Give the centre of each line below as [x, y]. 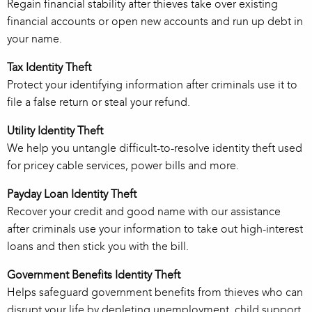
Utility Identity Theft [55, 131]
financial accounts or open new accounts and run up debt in [155, 22]
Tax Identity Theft [49, 68]
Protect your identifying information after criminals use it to [152, 85]
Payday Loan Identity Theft [72, 194]
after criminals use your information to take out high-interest [155, 229]
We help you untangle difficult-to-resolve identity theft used [155, 148]
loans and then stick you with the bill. [98, 247]
